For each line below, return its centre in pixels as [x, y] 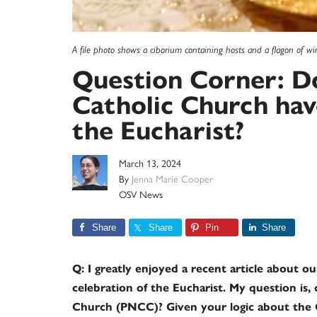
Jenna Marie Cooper [172, 178]
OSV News [141, 194]
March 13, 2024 [150, 163]
